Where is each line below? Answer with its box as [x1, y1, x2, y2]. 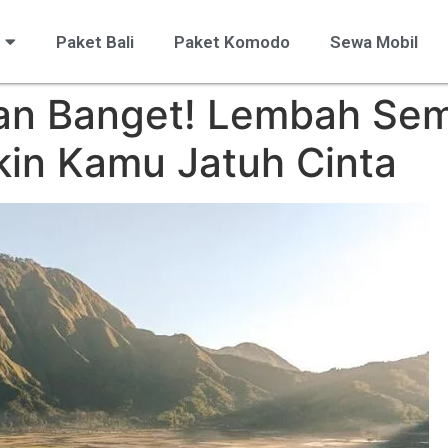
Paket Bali [55, 31, 134, 52]
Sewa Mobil [329, 31, 418, 52]
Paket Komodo [173, 31, 290, 52]
